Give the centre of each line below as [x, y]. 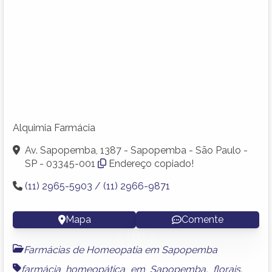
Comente [202, 219]
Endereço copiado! [151, 163]
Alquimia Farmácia [54, 127]
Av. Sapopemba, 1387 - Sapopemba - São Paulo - [136, 150]
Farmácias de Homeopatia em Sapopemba [121, 250]
